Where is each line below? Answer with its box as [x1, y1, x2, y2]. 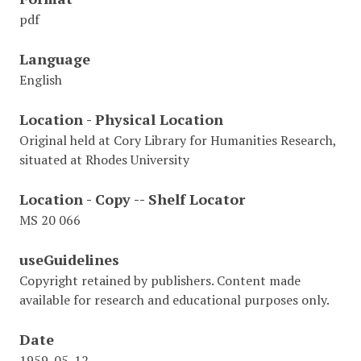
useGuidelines [19, 250, 119, 269]
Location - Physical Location [19, 110, 223, 129]
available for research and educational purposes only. [19, 291, 330, 309]
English [19, 71, 62, 89]
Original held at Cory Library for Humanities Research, [19, 131, 336, 149]
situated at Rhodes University [19, 151, 189, 168]
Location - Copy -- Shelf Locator [19, 189, 245, 209]
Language [19, 49, 90, 68]
